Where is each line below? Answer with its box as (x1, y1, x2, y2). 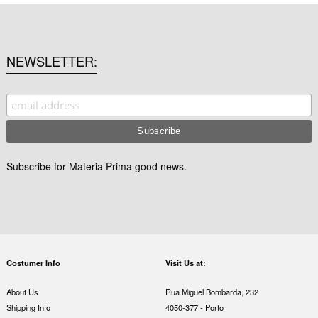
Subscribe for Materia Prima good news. (6, 158, 187, 173)
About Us (6, 285, 38, 297)
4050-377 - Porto (165, 301, 224, 313)
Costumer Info (6, 257, 60, 269)
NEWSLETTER (6, 51, 94, 70)
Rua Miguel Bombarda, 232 (165, 285, 258, 297)
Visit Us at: (165, 257, 206, 269)
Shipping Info (6, 301, 50, 313)
